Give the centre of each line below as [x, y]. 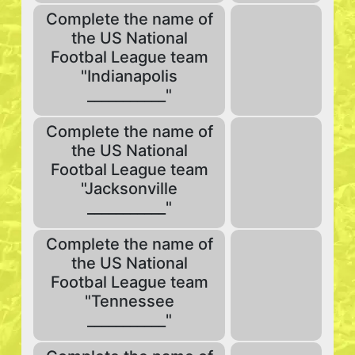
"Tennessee [129, 301]
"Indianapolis [129, 76]
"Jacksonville [129, 189]
